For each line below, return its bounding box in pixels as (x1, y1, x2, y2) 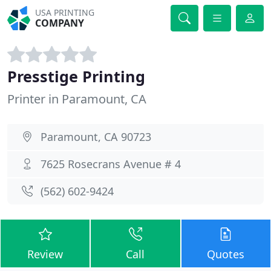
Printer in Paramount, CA (7, 91, 146, 107)
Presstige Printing (7, 66, 145, 87)
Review (27, 247, 64, 261)
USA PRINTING (35, 7, 95, 18)
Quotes (207, 247, 245, 261)
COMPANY (35, 16, 85, 30)
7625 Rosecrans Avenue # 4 (41, 157, 181, 171)
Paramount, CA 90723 (41, 129, 151, 144)
